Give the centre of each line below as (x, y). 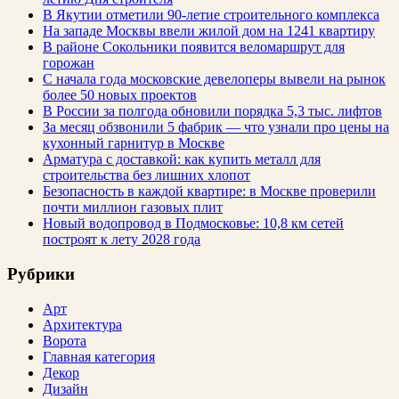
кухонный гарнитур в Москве (134, 143)
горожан (69, 63)
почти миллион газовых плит (133, 208)
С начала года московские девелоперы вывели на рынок (214, 79)
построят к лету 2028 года (122, 240)
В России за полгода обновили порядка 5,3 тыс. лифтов (212, 111)
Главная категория (99, 356)
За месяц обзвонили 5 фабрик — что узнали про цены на (216, 127)
